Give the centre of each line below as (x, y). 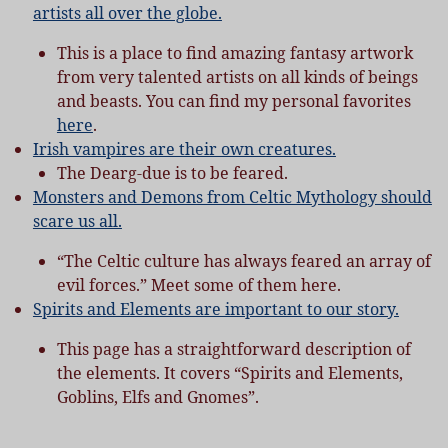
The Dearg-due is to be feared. (172, 173)
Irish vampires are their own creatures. (184, 149)
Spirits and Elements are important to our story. (215, 309)
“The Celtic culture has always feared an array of (243, 261)
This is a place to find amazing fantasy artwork (234, 53)
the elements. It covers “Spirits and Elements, (229, 373)
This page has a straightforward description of (233, 349)
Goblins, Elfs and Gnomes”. (157, 397)
